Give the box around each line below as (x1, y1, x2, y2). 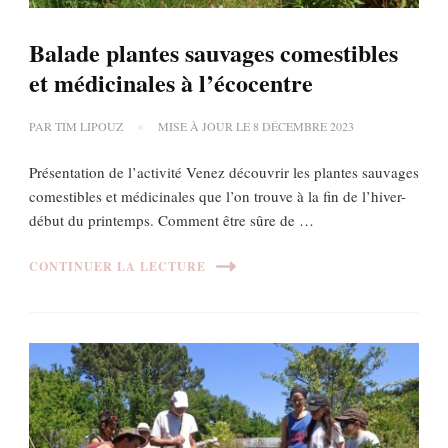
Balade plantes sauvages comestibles (29, 34, 398, 70)
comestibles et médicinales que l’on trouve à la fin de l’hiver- (29, 185, 406, 206)
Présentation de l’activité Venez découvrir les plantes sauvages (29, 161, 419, 182)
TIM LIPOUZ (55, 117, 123, 134)
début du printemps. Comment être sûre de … (29, 209, 314, 230)
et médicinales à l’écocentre (29, 64, 313, 100)
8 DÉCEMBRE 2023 (253, 117, 354, 134)
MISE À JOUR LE (158, 117, 253, 134)
